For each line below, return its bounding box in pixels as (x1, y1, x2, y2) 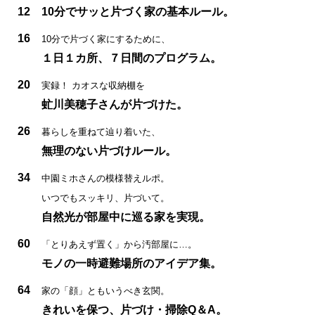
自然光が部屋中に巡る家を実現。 (41, 210, 210, 223)
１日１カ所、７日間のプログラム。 (41, 51, 221, 64)
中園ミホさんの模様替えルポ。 (41, 172, 169, 184)
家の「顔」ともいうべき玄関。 (41, 285, 169, 296)
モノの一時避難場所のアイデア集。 (41, 257, 221, 269)
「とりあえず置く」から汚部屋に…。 (41, 238, 197, 250)
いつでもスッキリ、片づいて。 (41, 192, 169, 203)
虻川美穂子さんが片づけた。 (41, 98, 188, 110)
